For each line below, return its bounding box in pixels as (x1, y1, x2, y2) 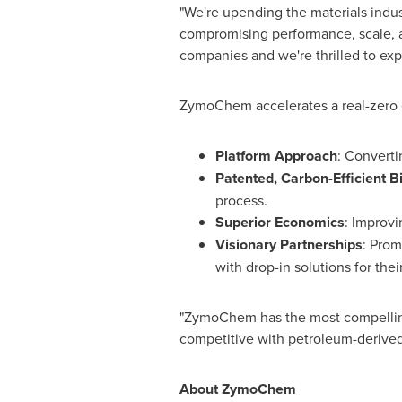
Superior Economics (214, 212, 345, 232)
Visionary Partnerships (214, 234, 363, 255)
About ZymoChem (179, 379, 296, 399)
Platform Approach (214, 145, 337, 166)
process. (214, 190, 267, 210)
